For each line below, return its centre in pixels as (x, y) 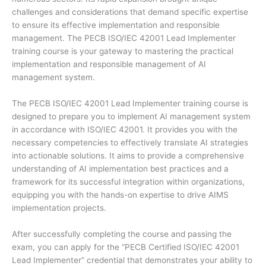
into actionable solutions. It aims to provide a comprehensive (128, 155)
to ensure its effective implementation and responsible (116, 25)
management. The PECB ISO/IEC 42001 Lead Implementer (124, 38)
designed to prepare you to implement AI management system (131, 116)
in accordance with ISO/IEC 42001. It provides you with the (125, 129)
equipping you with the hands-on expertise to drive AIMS (120, 194)
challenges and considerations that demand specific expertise (130, 12)
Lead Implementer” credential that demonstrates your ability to (132, 260)
